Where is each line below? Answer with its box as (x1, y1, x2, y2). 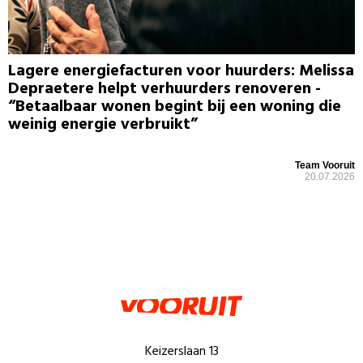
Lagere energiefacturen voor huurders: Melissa (8, 58, 354, 85)
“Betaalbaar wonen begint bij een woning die (8, 94, 341, 121)
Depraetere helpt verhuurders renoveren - (8, 76, 321, 103)
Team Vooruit (295, 160, 355, 172)
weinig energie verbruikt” (8, 112, 198, 139)
